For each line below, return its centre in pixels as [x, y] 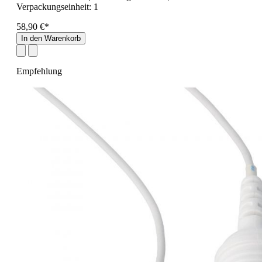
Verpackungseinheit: [55, 6]
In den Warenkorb [51, 38]
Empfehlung [39, 71]
